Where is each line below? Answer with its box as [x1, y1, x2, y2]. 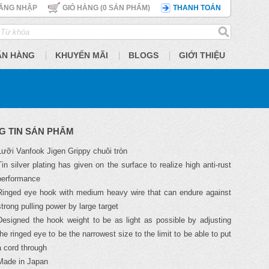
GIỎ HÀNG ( [62, 4, 103, 12]
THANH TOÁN [173, 4, 221, 12]
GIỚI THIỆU [179, 50, 225, 60]
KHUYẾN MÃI [55, 50, 108, 60]
